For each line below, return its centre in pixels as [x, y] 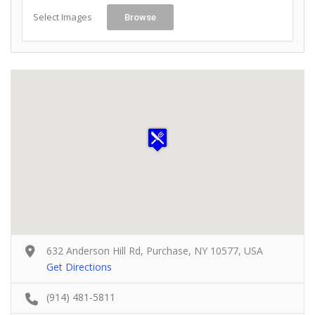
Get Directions [79, 267]
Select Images [63, 17]
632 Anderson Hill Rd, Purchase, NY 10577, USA [155, 251]
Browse [140, 17]
